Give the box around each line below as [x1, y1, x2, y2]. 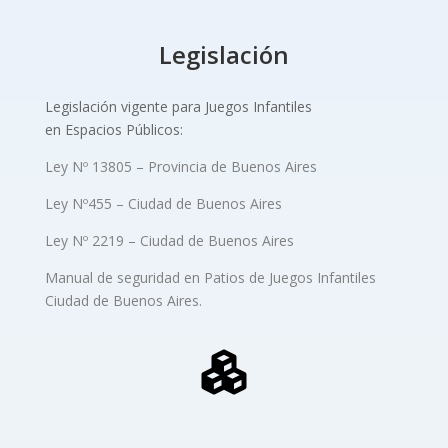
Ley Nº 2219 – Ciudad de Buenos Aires [44, 230, 294, 250]
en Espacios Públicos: [44, 119, 183, 139]
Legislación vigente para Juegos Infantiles [44, 96, 312, 116]
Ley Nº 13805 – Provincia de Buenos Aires [44, 156, 317, 176]
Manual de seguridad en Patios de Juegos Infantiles [44, 267, 376, 287]
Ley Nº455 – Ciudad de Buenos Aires [44, 193, 282, 213]
